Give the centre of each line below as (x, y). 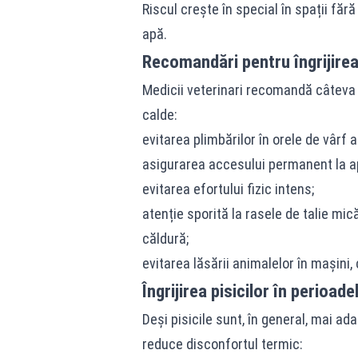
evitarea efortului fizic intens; (228, 189)
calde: (159, 115)
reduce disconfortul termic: (222, 344)
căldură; (165, 239)
